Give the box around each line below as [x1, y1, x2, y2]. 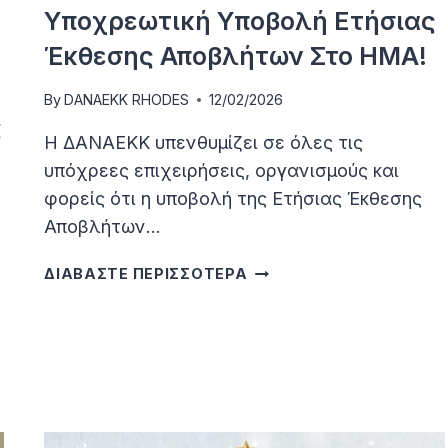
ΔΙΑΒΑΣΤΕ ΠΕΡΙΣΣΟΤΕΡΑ [44, 265, 248, 283]
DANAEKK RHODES [64, 91, 190, 109]
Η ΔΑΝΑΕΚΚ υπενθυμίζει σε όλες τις [44, 132, 364, 154]
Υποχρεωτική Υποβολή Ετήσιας [44, 5, 437, 36]
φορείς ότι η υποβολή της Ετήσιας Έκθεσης [44, 188, 423, 210]
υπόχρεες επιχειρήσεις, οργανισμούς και [44, 160, 400, 182]
